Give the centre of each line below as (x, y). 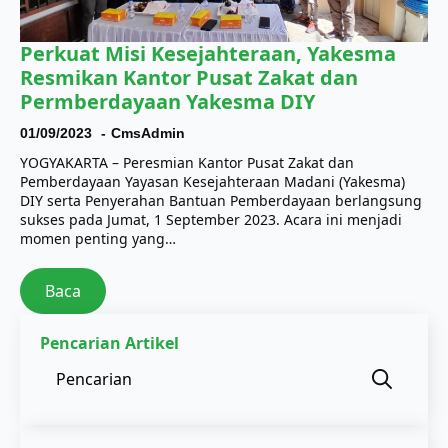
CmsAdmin (148, 132)
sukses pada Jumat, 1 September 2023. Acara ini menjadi (211, 219)
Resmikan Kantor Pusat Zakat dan (189, 77)
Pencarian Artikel (109, 342)
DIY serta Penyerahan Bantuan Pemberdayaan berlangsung (221, 200)
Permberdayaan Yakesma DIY (167, 101)
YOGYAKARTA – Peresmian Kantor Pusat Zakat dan (187, 162)
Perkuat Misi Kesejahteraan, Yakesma (208, 53)
